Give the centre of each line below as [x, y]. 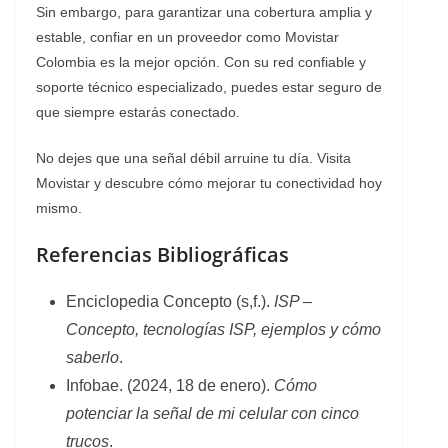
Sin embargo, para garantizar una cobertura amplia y [204, 11]
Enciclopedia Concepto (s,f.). [170, 301]
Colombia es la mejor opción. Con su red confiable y [201, 61]
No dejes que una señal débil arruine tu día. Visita [193, 157]
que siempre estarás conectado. [138, 111]
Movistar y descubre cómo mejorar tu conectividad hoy [209, 182]
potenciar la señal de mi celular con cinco [212, 413]
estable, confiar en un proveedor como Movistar [187, 36]
